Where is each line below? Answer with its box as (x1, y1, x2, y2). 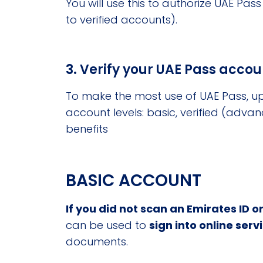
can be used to (66, 218, 149, 233)
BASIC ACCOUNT (66, 169, 201, 193)
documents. (66, 234, 128, 249)
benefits (66, 122, 108, 137)
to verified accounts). (66, 12, 177, 28)
